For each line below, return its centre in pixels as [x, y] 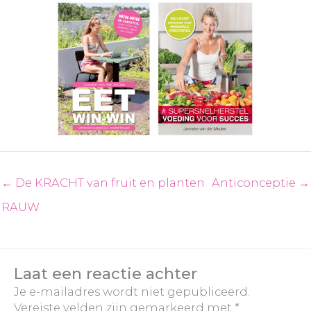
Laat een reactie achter [106, 274]
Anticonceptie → [261, 182]
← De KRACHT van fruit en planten [103, 182]
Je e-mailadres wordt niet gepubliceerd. [132, 291]
